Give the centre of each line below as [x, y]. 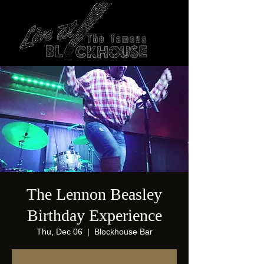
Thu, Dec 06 [59, 232]
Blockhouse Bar [123, 232]
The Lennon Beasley [94, 194]
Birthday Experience [94, 215]
